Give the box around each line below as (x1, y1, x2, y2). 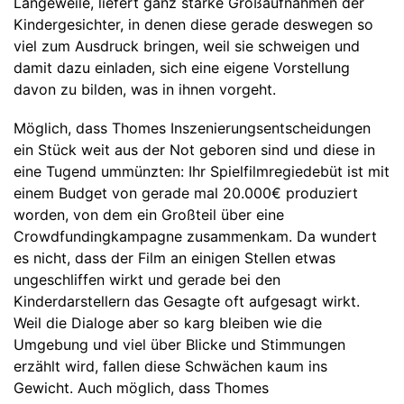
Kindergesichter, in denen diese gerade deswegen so (14, 14, 373, 33)
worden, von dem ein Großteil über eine (14, 205, 284, 224)
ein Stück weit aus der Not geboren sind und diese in (14, 140, 375, 159)
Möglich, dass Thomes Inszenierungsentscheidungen (14, 118, 371, 137)
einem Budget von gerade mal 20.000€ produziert (14, 183, 358, 202)
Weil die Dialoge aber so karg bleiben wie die (14, 313, 322, 332)
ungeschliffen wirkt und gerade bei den (14, 270, 280, 289)
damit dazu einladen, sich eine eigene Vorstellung (14, 58, 350, 77)
